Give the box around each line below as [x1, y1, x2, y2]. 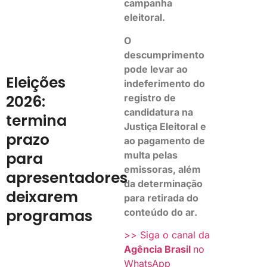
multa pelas [124, 148, 178, 161]
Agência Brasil [124, 243, 194, 256]
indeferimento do [124, 77, 206, 89]
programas [6, 205, 92, 226]
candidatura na [124, 105, 194, 118]
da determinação [124, 177, 203, 190]
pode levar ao [124, 63, 188, 75]
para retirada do [124, 191, 199, 204]
